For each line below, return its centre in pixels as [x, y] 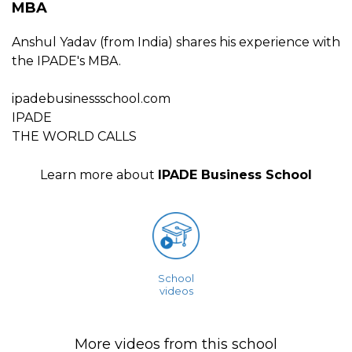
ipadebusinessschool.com [91, 98]
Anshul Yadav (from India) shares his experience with [176, 42]
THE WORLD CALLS [74, 136]
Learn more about [99, 174]
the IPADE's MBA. [66, 60]
